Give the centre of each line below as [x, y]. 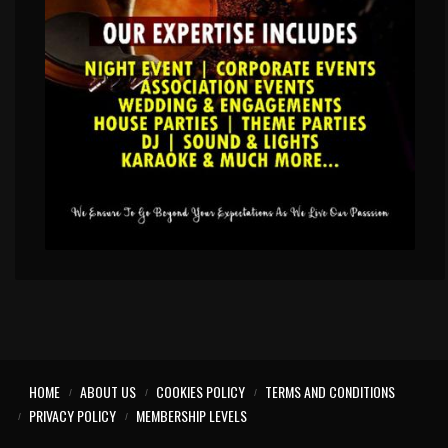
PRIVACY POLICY [72, 415]
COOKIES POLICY [200, 391]
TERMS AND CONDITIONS [329, 391]
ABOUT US [107, 391]
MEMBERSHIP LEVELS [191, 415]
